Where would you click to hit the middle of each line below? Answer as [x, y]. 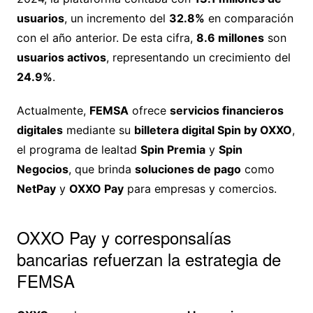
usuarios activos [61, 58]
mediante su [98, 130]
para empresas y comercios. [200, 189]
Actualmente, [53, 111]
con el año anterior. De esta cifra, [106, 38]
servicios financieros [226, 111]
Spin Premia [173, 150]
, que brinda [101, 169]
